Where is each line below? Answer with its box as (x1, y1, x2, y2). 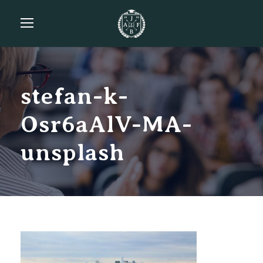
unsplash (21, 139, 124, 166)
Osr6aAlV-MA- (21, 111, 193, 137)
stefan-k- (21, 83, 129, 109)
